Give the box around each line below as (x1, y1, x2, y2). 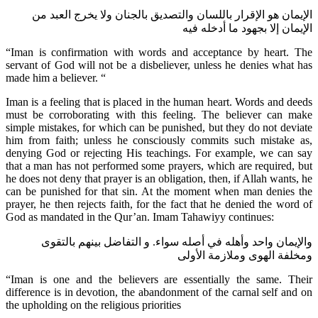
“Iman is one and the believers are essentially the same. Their (6, 273, 312, 285)
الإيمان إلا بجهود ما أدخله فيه (182, 21, 312, 34)
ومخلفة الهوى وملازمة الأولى (177, 248, 312, 261)
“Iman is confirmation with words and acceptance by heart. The (6, 45, 312, 58)
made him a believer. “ (6, 71, 106, 84)
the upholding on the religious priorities (6, 298, 181, 311)
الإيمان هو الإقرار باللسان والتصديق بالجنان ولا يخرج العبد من (32, 8, 312, 21)
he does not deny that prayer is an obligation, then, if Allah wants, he (6, 172, 312, 185)
